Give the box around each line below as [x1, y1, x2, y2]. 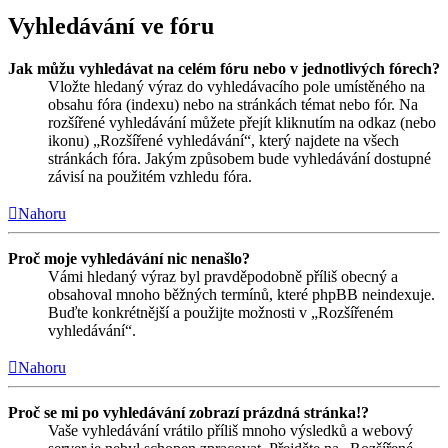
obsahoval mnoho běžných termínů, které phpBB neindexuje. [48, 285, 435, 303]
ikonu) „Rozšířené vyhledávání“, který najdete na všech [48, 131, 399, 149]
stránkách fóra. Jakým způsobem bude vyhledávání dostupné [48, 149, 431, 167]
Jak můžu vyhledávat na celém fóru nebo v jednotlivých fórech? [8, 59, 440, 77]
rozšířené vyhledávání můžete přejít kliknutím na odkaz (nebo [48, 113, 436, 131]
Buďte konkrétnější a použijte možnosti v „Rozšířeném [48, 303, 393, 321]
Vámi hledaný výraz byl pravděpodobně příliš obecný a [48, 267, 398, 285]
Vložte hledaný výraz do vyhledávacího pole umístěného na [48, 77, 425, 95]
